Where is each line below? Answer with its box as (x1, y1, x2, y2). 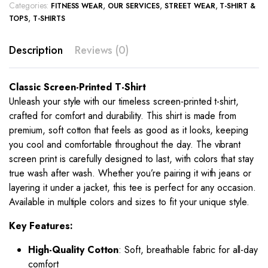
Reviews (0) (74, 42, 129, 59)
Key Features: (9, 219, 73, 233)
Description (9, 42, 63, 59)
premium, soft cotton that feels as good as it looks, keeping (9, 123, 249, 138)
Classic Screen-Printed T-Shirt (9, 80, 147, 95)
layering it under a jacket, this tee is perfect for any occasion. (9, 181, 257, 195)
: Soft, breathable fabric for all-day (118, 243, 258, 257)
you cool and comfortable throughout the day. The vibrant (9, 138, 241, 152)
